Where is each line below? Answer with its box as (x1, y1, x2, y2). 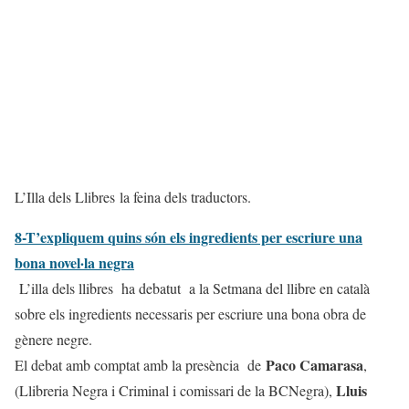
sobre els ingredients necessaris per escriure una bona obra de (15, 304, 366, 324)
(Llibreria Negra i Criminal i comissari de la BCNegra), (15, 381, 336, 401)
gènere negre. (15, 330, 92, 350)
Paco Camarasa (266, 354, 363, 376)
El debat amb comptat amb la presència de (15, 355, 266, 375)
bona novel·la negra (15, 252, 134, 274)
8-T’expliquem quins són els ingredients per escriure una (15, 226, 362, 248)
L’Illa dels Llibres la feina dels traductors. (15, 187, 251, 207)
